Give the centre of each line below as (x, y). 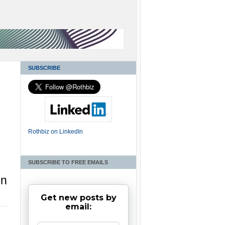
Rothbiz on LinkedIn (55, 131)
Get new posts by (78, 197)
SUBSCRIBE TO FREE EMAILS (68, 162)
